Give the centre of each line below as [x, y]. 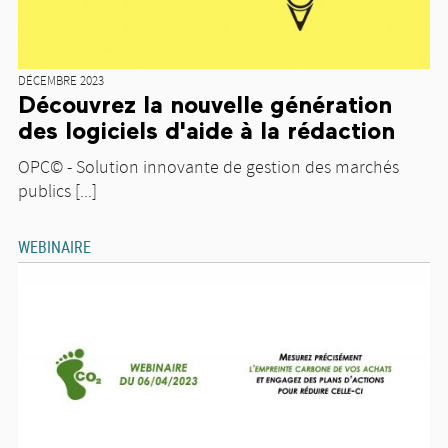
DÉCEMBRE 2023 [61, 81]
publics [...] [57, 191]
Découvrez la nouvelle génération [205, 105]
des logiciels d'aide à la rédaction [206, 131]
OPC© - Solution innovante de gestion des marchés [208, 167]
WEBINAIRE [54, 246]
